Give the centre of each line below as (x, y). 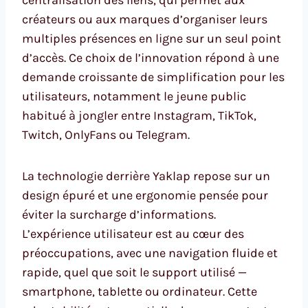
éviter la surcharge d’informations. (119, 214)
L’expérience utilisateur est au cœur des (133, 233)
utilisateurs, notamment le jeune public (134, 96)
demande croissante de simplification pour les (153, 77)
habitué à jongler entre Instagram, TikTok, (139, 115)
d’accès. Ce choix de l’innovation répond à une (151, 57)
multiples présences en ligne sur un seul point (152, 38)
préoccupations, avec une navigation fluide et (150, 253)
